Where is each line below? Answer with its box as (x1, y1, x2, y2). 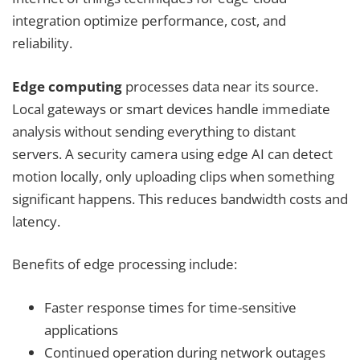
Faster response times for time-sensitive (44, 297, 297, 317)
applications (44, 320, 118, 339)
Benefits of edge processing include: (12, 255, 237, 274)
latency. (12, 211, 60, 231)
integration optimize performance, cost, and (12, 11, 286, 31)
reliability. (12, 34, 72, 53)
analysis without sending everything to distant (12, 121, 296, 141)
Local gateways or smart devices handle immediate (12, 99, 330, 118)
